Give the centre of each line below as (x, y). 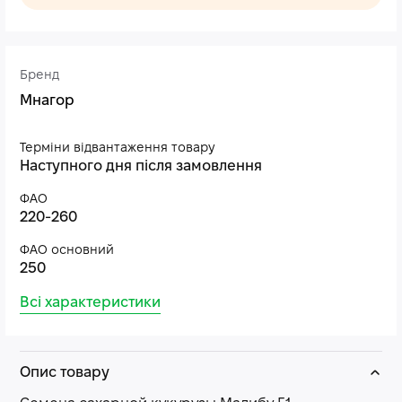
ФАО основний (67, 251)
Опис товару (65, 373)
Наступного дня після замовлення (141, 166)
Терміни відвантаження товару (117, 149)
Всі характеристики (90, 303)
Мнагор (47, 101)
